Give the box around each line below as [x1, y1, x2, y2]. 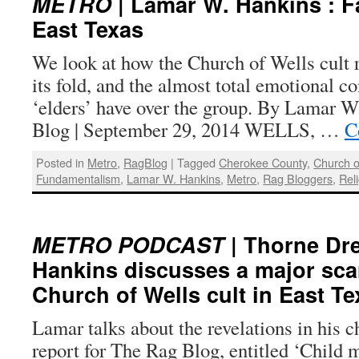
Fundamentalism [36, 170, 121, 188]
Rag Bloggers [263, 170, 333, 188]
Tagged [177, 154, 216, 171]
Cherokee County [219, 154, 308, 171]
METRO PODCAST [32, 228, 224, 260]
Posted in [36, 154, 85, 171]
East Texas [32, 13, 143, 44]
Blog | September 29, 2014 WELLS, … [32, 116, 345, 143]
